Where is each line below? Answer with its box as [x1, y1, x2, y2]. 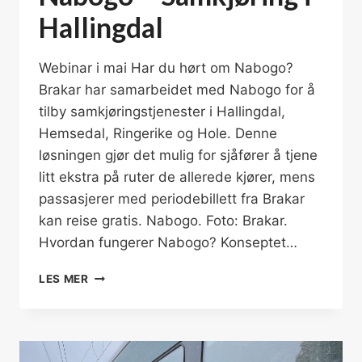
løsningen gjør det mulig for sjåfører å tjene [39, 146, 318, 163]
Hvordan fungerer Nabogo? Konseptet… [39, 234, 297, 250]
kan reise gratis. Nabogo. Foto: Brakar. [39, 212, 288, 229]
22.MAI [87, 318, 130, 332]
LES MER [39, 271, 89, 285]
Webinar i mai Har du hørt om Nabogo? [39, 59, 293, 76]
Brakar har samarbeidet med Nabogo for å [39, 81, 315, 98]
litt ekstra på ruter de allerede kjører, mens [39, 168, 315, 185]
